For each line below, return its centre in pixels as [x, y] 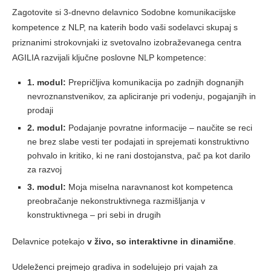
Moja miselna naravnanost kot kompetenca [149, 187]
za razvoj [44, 169]
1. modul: [47, 82]
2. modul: [47, 127]
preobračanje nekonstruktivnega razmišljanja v [116, 201]
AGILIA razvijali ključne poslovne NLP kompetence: [109, 57]
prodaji [40, 110]
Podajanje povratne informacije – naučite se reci [159, 127]
